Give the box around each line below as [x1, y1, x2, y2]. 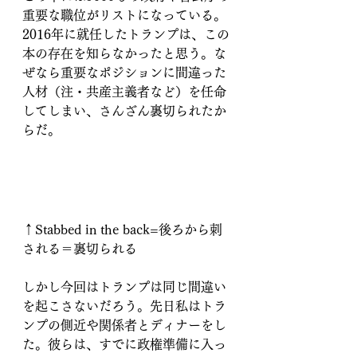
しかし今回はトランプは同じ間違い [22, 280, 226, 294]
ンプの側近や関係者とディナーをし [22, 319, 226, 332]
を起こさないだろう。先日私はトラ [22, 300, 226, 313]
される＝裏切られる [22, 242, 137, 256]
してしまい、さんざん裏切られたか [22, 104, 226, 118]
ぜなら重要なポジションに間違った [22, 66, 226, 80]
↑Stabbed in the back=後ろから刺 [22, 223, 222, 237]
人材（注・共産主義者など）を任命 [22, 85, 226, 99]
